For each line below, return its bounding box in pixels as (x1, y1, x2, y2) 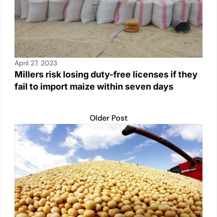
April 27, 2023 (15, 58, 57, 67)
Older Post (90, 112, 127, 123)
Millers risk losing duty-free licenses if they (15, 69, 198, 79)
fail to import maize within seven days (15, 81, 175, 92)
